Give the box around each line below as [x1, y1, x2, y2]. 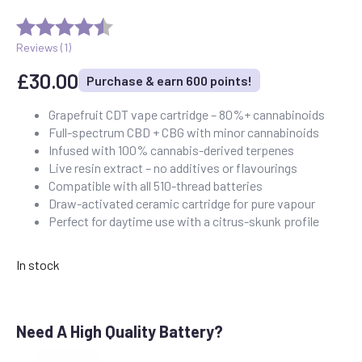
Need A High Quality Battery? [16, 321, 223, 341]
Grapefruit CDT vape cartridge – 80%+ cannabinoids [48, 106, 325, 122]
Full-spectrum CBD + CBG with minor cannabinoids [48, 124, 319, 140]
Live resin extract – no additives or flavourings [48, 159, 297, 175]
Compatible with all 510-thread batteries [48, 177, 263, 193]
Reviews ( [16, 40, 64, 54]
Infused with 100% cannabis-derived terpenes [48, 141, 294, 158]
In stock [16, 256, 60, 272]
